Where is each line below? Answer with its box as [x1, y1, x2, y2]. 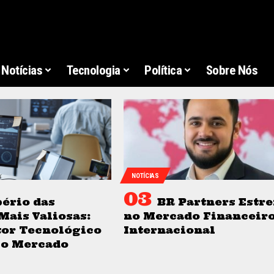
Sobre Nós [206, 63, 258, 78]
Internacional [124, 224, 215, 237]
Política [144, 63, 182, 78]
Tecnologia [66, 63, 120, 78]
